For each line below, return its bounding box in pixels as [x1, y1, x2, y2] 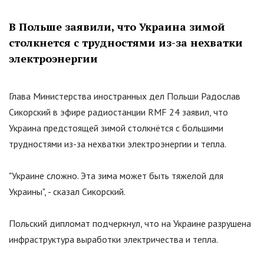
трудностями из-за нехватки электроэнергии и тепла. [9, 137, 226, 150]
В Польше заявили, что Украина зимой [9, 19, 225, 34]
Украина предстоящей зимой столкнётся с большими [9, 121, 223, 134]
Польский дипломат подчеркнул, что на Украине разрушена [9, 217, 251, 229]
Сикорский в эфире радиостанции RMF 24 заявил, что [9, 105, 228, 118]
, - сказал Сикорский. [44, 185, 126, 197]
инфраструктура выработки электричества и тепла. [9, 233, 218, 245]
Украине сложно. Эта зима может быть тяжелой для [12, 169, 223, 181]
